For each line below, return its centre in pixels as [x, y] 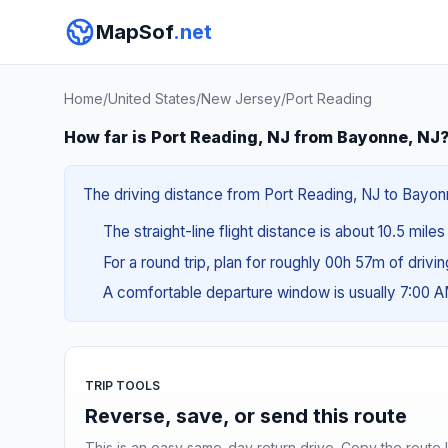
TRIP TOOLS [122, 385]
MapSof [134, 32]
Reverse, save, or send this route [246, 415]
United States [152, 98]
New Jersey [241, 98]
